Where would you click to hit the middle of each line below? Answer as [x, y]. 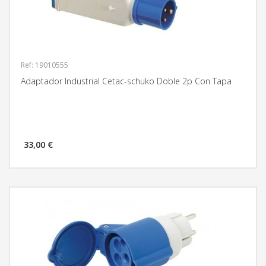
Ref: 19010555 [45, 65]
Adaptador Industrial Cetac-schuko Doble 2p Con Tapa [126, 81]
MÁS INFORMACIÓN [222, 148]
